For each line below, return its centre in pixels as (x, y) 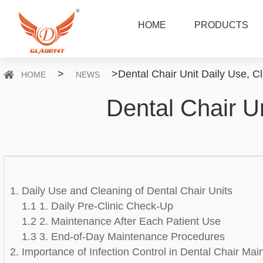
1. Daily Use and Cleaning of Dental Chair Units (122, 191)
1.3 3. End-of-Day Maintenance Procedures (124, 237)
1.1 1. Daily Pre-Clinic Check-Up (98, 206)
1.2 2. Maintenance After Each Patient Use (122, 221)
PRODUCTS (222, 25)
